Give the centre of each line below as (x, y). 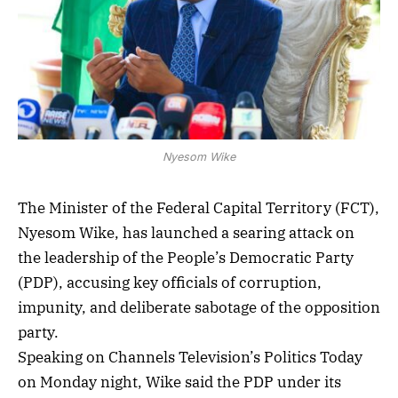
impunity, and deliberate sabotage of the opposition (199, 308)
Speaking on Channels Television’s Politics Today (190, 358)
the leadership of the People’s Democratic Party (186, 258)
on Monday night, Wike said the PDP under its (179, 382)
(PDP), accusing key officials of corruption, (170, 283)
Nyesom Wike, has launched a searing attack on (186, 233)
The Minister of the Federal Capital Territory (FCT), (199, 208)
